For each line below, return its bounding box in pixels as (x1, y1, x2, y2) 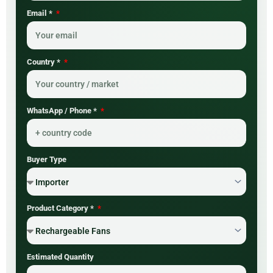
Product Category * (27, 204, 96, 213)
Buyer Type (27, 155, 66, 165)
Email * (27, 9, 54, 18)
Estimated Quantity (27, 252, 94, 262)
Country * (27, 57, 62, 67)
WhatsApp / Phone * (27, 106, 99, 116)
